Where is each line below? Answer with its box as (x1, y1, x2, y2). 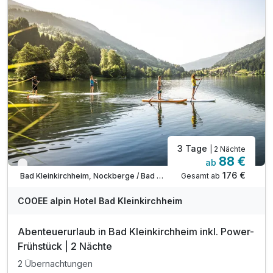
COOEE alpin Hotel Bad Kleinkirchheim (18, 195, 182, 206)
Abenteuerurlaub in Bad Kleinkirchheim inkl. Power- (18, 225, 254, 238)
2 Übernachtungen (18, 258, 93, 269)
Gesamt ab (181, 171, 220, 180)
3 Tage (177, 143, 210, 154)
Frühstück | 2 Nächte (18, 239, 112, 252)
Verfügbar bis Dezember (25, 162, 113, 172)
